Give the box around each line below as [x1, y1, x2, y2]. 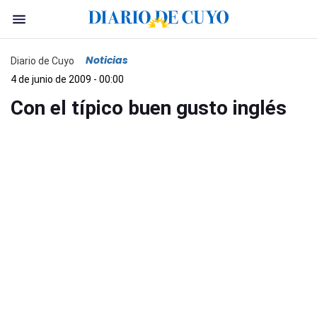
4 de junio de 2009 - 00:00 [11, 74, 124, 85]
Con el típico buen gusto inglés [11, 96, 287, 120]
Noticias [86, 53, 128, 67]
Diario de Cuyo [11, 54, 74, 67]
